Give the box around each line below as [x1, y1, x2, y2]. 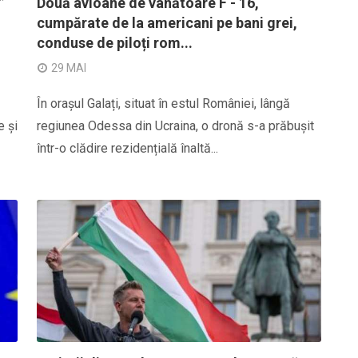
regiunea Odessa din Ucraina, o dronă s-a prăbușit [37, 118, 314, 133]
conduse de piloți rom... [37, 34, 193, 51]
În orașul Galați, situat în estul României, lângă [37, 96, 290, 111]
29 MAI [51, 62, 86, 74]
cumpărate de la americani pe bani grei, [37, 14, 297, 31]
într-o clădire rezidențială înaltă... [37, 141, 218, 156]
